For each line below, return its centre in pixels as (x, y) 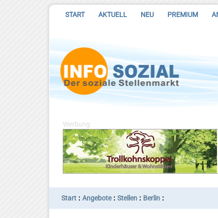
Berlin (152, 198)
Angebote (97, 198)
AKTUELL (113, 15)
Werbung (76, 124)
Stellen (127, 198)
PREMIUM (183, 15)
